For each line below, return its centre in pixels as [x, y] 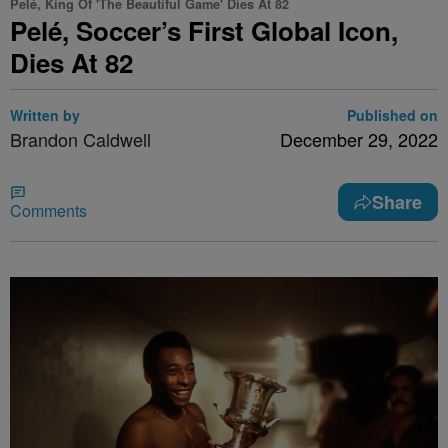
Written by [45, 115]
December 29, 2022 [359, 139]
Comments [48, 210]
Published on [392, 115]
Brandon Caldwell [80, 139]
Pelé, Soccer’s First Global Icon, [204, 30]
